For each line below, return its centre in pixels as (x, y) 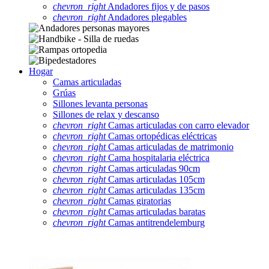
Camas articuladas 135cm (155, 190)
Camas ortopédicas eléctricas (161, 136)
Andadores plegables (146, 17)
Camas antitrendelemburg (155, 222)
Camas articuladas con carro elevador (177, 125)
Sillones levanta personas (100, 103)
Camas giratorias (138, 201)
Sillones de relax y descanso (106, 114)
